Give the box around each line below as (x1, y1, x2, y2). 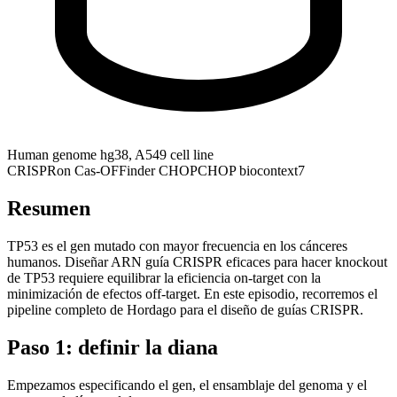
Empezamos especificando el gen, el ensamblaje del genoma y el (7, 377, 367, 393)
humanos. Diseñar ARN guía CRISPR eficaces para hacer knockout (7, 253, 387, 269)
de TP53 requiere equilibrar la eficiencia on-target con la (7, 269, 321, 285)
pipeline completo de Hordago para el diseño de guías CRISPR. (7, 301, 363, 317)
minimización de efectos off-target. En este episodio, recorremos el (7, 285, 378, 301)
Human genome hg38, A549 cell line (7, 146, 214, 162)
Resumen (7, 196, 90, 220)
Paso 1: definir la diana (7, 335, 218, 359)
